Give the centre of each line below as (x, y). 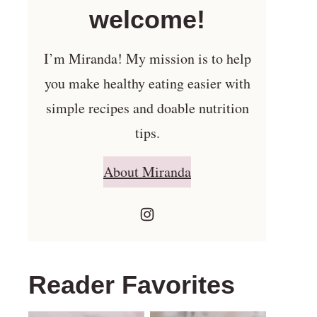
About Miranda (147, 172)
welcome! (147, 19)
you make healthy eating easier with (147, 83)
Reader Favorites (132, 284)
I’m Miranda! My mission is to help (147, 58)
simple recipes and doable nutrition (147, 108)
